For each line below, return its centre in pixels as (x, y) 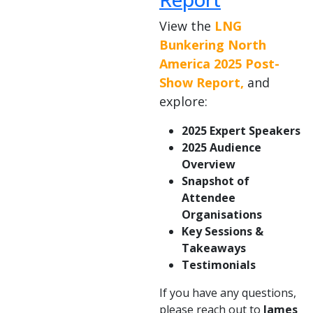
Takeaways (214, 248)
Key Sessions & (223, 232)
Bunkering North (213, 45)
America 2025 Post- (219, 64)
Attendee (209, 198)
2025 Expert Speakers (241, 131)
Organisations (222, 215)
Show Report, (202, 83)
